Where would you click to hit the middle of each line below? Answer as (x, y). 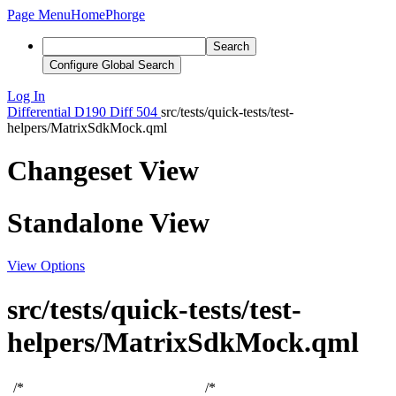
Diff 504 (133, 112)
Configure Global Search (112, 65)
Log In (26, 96)
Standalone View (108, 222)
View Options (46, 266)
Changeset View (103, 171)
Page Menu (39, 15)
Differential (39, 112)
